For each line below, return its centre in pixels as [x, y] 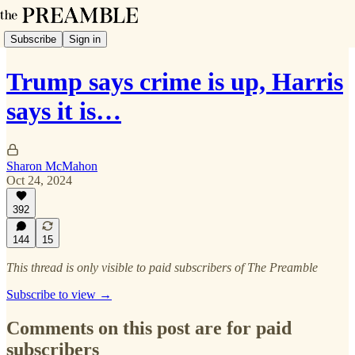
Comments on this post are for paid [149, 328]
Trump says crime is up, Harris [175, 82]
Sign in [85, 39]
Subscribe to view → [59, 294]
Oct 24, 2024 [39, 180]
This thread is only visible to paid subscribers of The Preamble [162, 267]
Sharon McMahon [52, 166]
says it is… [64, 111]
